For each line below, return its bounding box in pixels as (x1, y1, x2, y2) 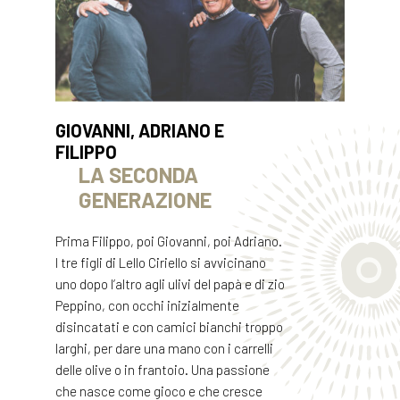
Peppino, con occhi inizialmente (54, 296, 239, 313)
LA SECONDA (78, 161, 198, 187)
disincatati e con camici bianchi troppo (54, 318, 283, 335)
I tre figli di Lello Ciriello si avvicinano (54, 254, 266, 271)
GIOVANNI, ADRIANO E (54, 119, 224, 141)
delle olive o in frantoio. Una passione (54, 361, 270, 378)
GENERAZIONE (78, 186, 212, 212)
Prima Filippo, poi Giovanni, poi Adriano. (54, 232, 282, 249)
